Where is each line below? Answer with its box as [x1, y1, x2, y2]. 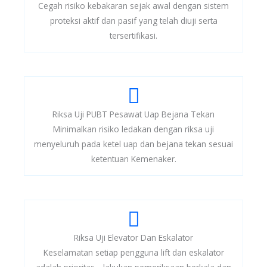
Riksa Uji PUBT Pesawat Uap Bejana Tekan [52, 108, 215, 120]
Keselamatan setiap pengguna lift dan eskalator [43, 247, 224, 259]
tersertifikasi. [110, 30, 157, 42]
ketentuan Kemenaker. [91, 153, 176, 165]
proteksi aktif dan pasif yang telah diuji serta [49, 15, 218, 27]
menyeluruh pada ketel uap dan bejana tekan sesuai [34, 138, 233, 150]
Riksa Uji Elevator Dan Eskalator [74, 232, 193, 244]
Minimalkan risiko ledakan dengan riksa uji [53, 123, 214, 135]
